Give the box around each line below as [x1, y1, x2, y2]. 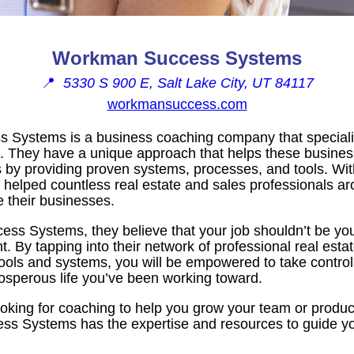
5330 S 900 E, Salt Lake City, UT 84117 [62, 74, 314, 91]
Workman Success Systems [52, 47, 302, 69]
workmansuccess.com [107, 96, 247, 112]
